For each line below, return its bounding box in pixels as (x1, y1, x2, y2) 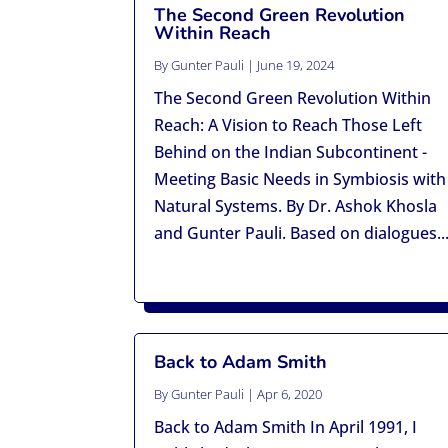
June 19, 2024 (257, 56, 335, 75)
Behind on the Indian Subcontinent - (154, 141, 428, 164)
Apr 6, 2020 (257, 385, 323, 404)
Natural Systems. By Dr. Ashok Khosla (154, 195, 438, 218)
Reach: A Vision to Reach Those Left (154, 114, 423, 137)
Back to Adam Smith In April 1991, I (154, 416, 418, 439)
